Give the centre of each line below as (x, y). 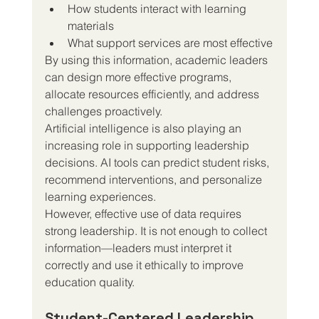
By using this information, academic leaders (157, 59)
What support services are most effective (170, 42)
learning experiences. (100, 196)
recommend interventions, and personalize (155, 179)
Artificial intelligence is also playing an (144, 128)
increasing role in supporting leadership (148, 145)
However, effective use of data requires (144, 213)
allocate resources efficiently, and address (153, 94)
